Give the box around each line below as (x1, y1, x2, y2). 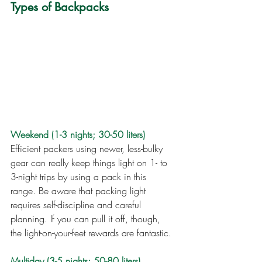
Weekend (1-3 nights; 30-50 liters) (11, 127, 145, 141)
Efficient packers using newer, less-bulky (11, 142, 166, 155)
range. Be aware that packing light (11, 184, 149, 197)
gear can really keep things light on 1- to (11, 156, 170, 169)
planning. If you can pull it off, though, (11, 212, 163, 225)
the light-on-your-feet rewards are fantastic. (11, 226, 171, 239)
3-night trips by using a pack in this (11, 170, 149, 183)
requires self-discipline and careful (11, 198, 144, 211)
